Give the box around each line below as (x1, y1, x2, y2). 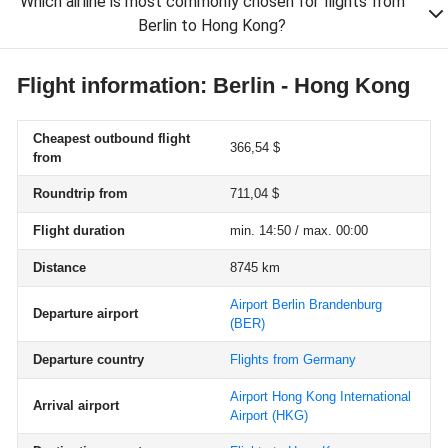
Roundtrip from (33, 186, 128, 201)
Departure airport (33, 306, 138, 321)
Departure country (33, 352, 144, 367)
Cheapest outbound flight (33, 131, 190, 146)
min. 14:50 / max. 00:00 (230, 223, 368, 238)
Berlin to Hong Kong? (138, 16, 286, 35)
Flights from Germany (230, 352, 356, 367)
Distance (33, 260, 86, 275)
